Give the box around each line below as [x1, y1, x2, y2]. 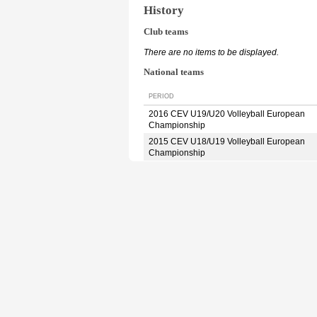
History [144, 3, 184, 17]
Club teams [144, 27, 188, 38]
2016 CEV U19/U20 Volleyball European [149, 108, 305, 119]
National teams [144, 67, 204, 78]
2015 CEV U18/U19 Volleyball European [149, 136, 305, 146]
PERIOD [149, 92, 174, 100]
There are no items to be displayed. [144, 47, 279, 58]
